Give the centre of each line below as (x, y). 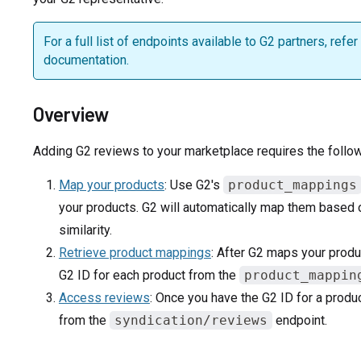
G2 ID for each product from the (149, 275)
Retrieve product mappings (135, 252)
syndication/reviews (191, 320)
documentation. (86, 60)
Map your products (111, 185)
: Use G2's (193, 185)
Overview (71, 114)
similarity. (85, 230)
